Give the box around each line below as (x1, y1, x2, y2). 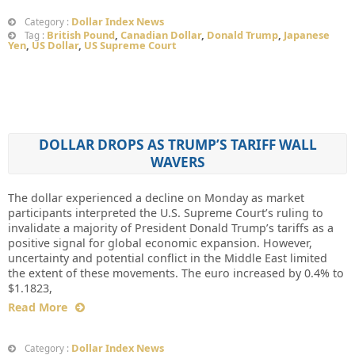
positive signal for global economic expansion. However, (8, 235, 312, 251)
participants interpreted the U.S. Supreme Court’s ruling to (8, 205, 323, 221)
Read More (8, 300, 67, 315)
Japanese (284, 28, 330, 43)
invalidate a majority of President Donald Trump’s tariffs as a (8, 220, 334, 236)
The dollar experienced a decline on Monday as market (8, 190, 304, 206)
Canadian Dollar (120, 28, 201, 43)
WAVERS (150, 153, 205, 172)
